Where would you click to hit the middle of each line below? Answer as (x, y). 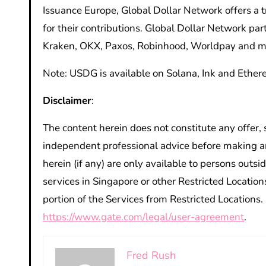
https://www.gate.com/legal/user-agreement (143, 217)
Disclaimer (67, 101)
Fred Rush (151, 256)
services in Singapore (91, 182)
